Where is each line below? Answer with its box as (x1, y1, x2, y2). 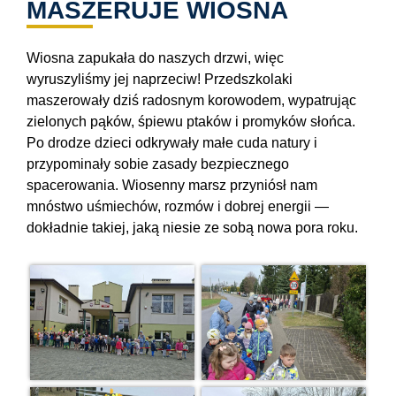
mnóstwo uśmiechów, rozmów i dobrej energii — (27, 199, 329, 214)
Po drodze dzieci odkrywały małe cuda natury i (27, 135, 317, 150)
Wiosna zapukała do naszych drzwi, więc (27, 50, 284, 65)
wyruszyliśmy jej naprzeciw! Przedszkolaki (27, 72, 293, 87)
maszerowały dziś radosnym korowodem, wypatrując (27, 93, 356, 108)
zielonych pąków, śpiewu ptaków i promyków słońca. (27, 114, 355, 129)
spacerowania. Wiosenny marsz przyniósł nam (27, 178, 317, 193)
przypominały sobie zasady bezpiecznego (27, 156, 289, 171)
